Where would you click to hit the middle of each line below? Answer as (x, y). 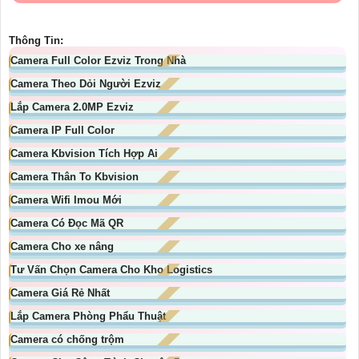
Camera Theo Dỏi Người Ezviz (86, 84)
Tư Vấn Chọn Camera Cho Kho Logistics (111, 270)
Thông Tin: (36, 41)
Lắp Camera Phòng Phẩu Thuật (88, 317)
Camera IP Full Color (63, 131)
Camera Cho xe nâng (62, 247)
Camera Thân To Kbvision (75, 177)
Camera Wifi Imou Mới (66, 200)
